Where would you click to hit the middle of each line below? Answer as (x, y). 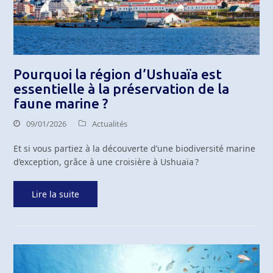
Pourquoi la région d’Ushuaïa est (118, 74)
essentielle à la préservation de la (122, 89)
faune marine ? (61, 104)
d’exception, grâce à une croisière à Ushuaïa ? (106, 162)
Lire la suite (56, 194)
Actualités (110, 124)
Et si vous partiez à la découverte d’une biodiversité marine (135, 149)
